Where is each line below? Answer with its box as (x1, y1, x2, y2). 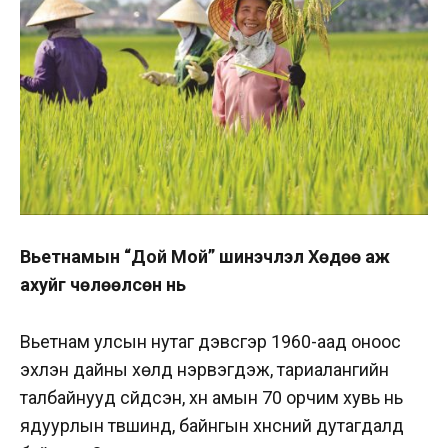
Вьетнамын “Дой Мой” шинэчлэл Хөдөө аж (20, 246, 390, 268)
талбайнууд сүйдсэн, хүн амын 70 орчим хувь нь (20, 387, 403, 409)
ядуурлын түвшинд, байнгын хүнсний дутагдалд (20, 415, 404, 437)
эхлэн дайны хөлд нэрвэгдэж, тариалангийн (20, 359, 389, 381)
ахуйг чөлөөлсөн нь (20, 274, 186, 296)
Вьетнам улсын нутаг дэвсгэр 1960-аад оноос (20, 331, 401, 353)
